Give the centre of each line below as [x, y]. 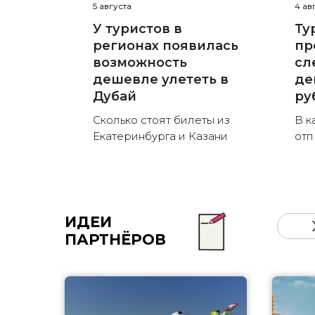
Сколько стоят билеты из [161, 120]
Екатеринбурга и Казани [160, 136]
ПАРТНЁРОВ [115, 240]
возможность [140, 63]
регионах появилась [166, 46]
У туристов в [137, 29]
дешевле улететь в [161, 80]
